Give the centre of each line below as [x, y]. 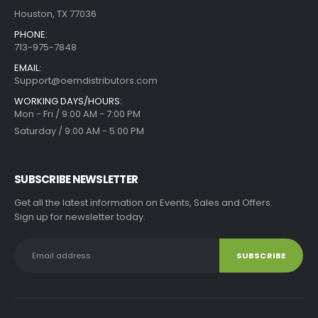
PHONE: [31, 35]
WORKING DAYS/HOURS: [68, 102]
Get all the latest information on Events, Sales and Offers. [143, 203]
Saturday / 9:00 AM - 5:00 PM [79, 131]
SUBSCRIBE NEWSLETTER [76, 180]
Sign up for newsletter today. [80, 217]
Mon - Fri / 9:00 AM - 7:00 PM [77, 114]
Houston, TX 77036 [55, 14]
